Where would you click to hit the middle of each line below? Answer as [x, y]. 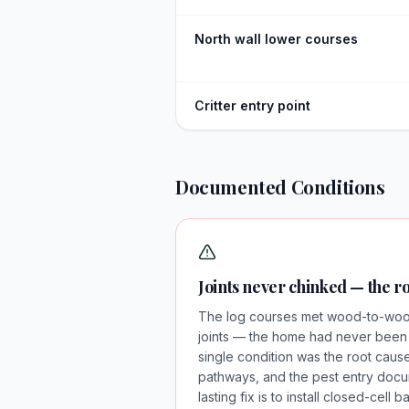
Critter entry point [252, 105]
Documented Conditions [280, 187]
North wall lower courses [276, 39]
